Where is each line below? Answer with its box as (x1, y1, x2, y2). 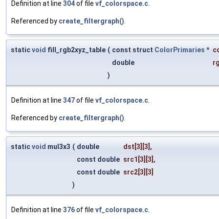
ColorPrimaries (154, 45, 205, 54)
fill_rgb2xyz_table (46, 45, 106, 54)
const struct (112, 45, 154, 54)
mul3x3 (46, 142, 70, 151)
